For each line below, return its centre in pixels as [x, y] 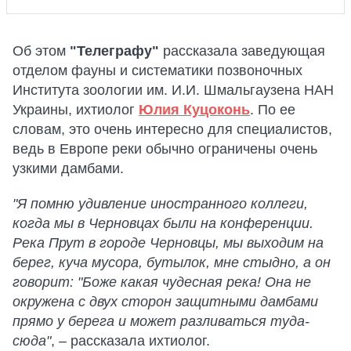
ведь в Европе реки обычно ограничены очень [165, 149]
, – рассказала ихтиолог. [130, 341]
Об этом [41, 51]
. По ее [273, 110]
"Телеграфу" [114, 51]
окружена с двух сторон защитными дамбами [165, 302]
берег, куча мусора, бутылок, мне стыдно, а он [172, 262]
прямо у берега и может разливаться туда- [161, 321]
